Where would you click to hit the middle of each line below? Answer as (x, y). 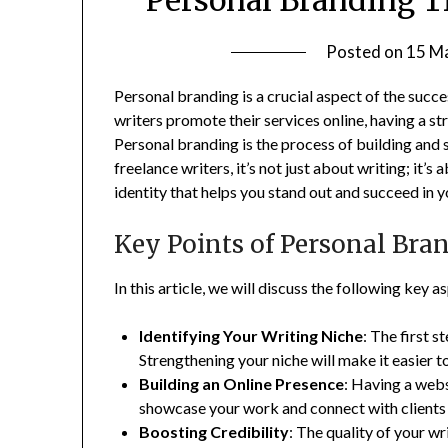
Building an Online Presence (242, 383)
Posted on (365, 51)
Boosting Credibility (214, 431)
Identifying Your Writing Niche (251, 335)
